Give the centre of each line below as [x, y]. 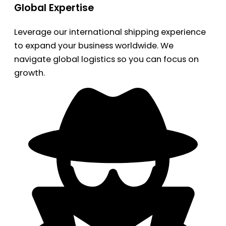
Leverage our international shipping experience [110, 32]
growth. [30, 73]
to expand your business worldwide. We [94, 46]
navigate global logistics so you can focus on [106, 60]
